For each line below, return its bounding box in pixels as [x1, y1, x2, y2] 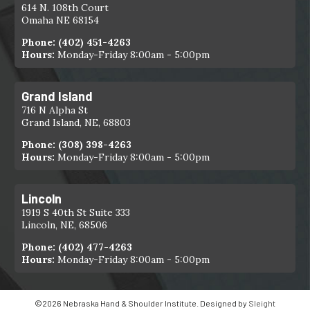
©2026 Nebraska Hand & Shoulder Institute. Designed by [35, 298, 248, 309]
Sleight [248, 298, 275, 309]
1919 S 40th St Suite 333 [21, 206, 131, 219]
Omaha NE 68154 [21, 13, 100, 26]
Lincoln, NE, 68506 [21, 218, 108, 231]
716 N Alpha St [21, 103, 89, 116]
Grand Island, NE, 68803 [21, 116, 131, 129]
